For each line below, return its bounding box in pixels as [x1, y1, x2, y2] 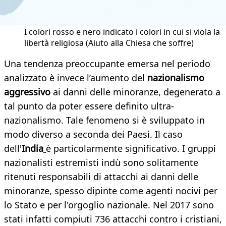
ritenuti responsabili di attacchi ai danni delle [4, 171, 198, 183]
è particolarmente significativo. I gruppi [46, 142, 216, 155]
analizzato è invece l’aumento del [4, 72, 147, 84]
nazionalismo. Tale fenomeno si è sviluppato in [4, 114, 205, 127]
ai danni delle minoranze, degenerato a [50, 86, 220, 98]
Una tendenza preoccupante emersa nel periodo [4, 58, 210, 70]
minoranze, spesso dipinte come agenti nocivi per [4, 185, 217, 197]
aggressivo [4, 86, 50, 98]
